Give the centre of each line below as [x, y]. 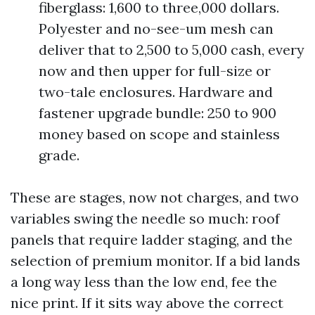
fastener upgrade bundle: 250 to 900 [157, 113]
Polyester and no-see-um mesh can [156, 28]
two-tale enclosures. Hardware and [156, 92]
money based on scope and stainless [159, 134]
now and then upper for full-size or [155, 71]
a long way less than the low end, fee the [144, 282]
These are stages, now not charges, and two [155, 197]
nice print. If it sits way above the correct [147, 303]
